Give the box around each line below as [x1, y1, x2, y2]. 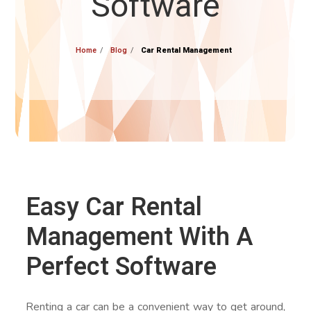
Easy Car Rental [26, 189, 203, 226]
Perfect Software [26, 249, 217, 285]
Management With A [26, 219, 253, 255]
